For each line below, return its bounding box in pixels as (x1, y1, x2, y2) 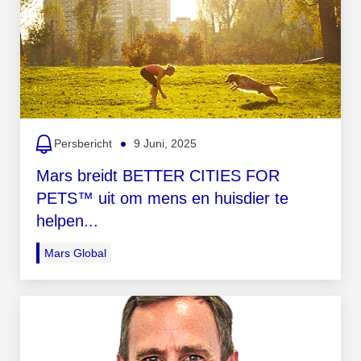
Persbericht (53, 137, 112, 151)
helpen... (36, 211, 98, 230)
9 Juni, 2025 (133, 137, 197, 151)
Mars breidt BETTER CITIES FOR (36, 166, 280, 185)
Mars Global (44, 246, 106, 259)
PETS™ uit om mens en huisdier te (36, 189, 288, 207)
